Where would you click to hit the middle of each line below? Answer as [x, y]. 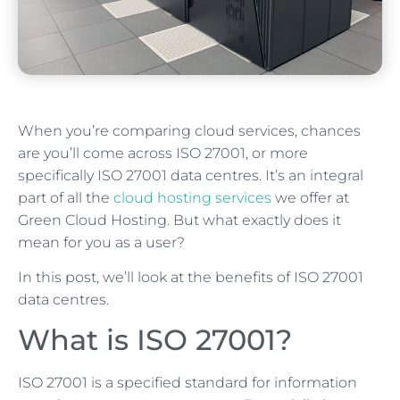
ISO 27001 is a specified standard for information [187, 383]
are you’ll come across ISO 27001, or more [163, 153]
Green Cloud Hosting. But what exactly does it [179, 220]
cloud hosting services [192, 197]
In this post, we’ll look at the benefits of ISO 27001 [191, 277]
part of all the [66, 197]
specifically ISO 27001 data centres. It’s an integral [191, 175]
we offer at [310, 197]
